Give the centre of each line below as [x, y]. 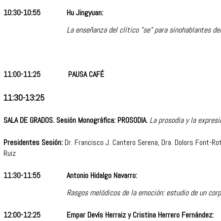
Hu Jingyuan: [85, 13]
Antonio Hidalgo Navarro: [102, 176]
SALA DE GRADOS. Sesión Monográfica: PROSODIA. [76, 120]
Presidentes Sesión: [33, 143]
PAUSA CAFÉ [86, 74]
